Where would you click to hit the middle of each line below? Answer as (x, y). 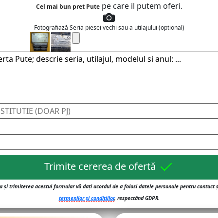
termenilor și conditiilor (86, 198)
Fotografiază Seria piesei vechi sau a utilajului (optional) (109, 27)
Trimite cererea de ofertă (101, 166)
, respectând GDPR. (137, 198)
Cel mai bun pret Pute (68, 6)
